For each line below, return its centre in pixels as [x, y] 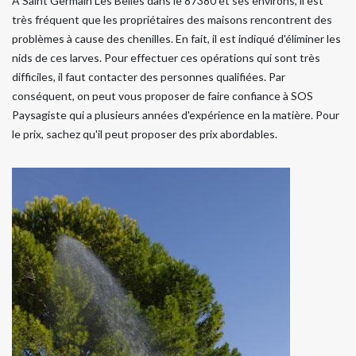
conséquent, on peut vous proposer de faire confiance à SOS [163, 95]
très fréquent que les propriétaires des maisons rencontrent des [172, 19]
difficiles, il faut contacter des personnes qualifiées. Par [149, 76]
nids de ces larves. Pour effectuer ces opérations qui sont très [166, 57]
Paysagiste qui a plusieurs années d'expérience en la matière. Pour [176, 114]
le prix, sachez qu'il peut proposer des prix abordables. [145, 133]
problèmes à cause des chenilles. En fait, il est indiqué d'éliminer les [176, 38]
